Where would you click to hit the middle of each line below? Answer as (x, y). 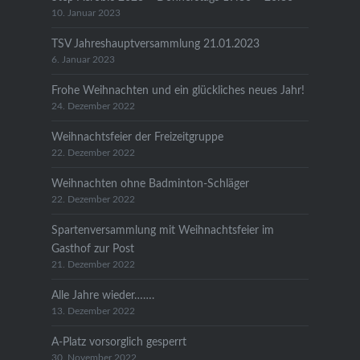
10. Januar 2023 (86, 13)
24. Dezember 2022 (93, 106)
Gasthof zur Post (92, 248)
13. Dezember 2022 (93, 311)
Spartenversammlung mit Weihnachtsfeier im (162, 230)
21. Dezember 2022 (93, 264)
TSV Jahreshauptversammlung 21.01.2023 (155, 43)
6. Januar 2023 (83, 59)
